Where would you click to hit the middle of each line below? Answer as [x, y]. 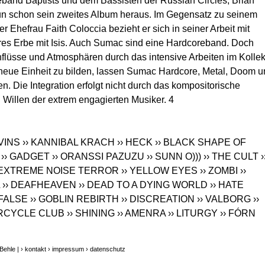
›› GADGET [25, 157]
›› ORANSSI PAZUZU [98, 157]
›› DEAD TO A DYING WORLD [143, 185]
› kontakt [33, 249]
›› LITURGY [193, 214]
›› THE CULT [231, 157]
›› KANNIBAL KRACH [69, 143]
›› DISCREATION [158, 199]
